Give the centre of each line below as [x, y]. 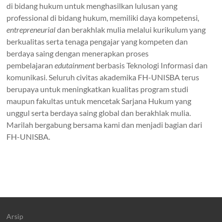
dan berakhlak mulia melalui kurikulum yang [131, 29]
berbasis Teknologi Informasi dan [151, 65]
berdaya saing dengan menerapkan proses [78, 53]
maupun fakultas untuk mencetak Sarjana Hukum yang [99, 101]
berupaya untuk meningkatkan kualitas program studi [98, 89]
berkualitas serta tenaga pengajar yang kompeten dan [97, 41]
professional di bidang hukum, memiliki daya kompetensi [102, 18]
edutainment [75, 65]
